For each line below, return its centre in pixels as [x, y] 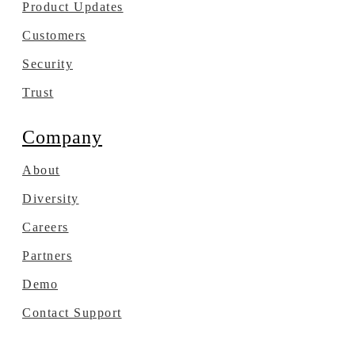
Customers [54, 36]
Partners [47, 256]
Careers [46, 227]
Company [62, 137]
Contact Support [72, 313]
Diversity [51, 199]
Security [48, 64]
